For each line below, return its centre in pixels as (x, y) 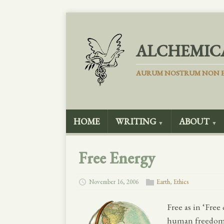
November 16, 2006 (114, 182)
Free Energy (117, 158)
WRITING (136, 121)
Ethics (181, 182)
